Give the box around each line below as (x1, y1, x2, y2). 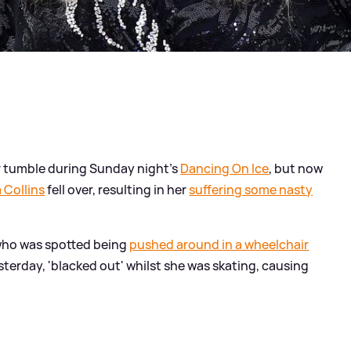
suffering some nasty (189, 180, 313, 198)
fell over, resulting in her (45, 180, 190, 198)
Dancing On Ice (180, 159, 270, 177)
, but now (269, 159, 324, 177)
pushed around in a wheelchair (129, 235, 309, 253)
